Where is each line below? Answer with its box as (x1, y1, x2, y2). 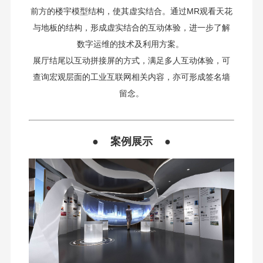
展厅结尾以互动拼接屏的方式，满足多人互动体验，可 (33, 56, 230, 65)
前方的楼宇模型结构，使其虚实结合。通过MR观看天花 (31, 6, 232, 16)
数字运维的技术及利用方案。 (77, 39, 186, 49)
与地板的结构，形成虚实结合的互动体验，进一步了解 (33, 23, 230, 32)
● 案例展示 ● (92, 136, 171, 147)
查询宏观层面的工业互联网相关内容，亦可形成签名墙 (33, 72, 230, 82)
